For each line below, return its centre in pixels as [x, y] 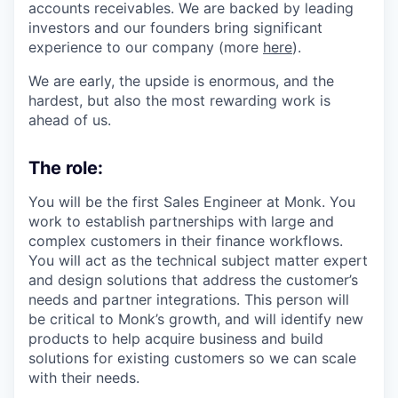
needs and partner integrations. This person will [189, 300]
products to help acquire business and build [176, 339]
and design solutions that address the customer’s [193, 280]
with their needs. [84, 378]
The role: [66, 168]
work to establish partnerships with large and [181, 222]
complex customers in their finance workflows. [186, 241]
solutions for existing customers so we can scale [192, 358]
